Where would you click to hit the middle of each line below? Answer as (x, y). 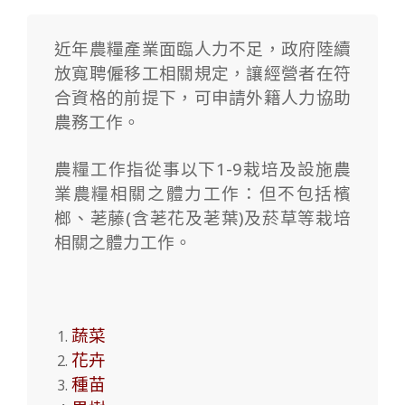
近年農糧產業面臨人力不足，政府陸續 (202, 48)
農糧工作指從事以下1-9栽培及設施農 (202, 169)
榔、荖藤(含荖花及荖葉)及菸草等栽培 (202, 217)
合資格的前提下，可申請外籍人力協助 (202, 97)
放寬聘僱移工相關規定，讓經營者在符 (202, 73)
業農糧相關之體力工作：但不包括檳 (202, 193)
